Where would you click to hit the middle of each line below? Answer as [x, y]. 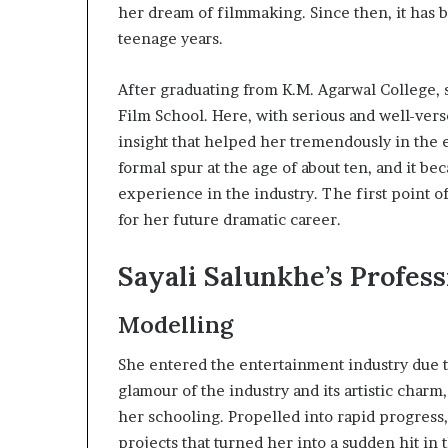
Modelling [175, 324]
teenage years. [170, 38]
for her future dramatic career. [231, 219]
